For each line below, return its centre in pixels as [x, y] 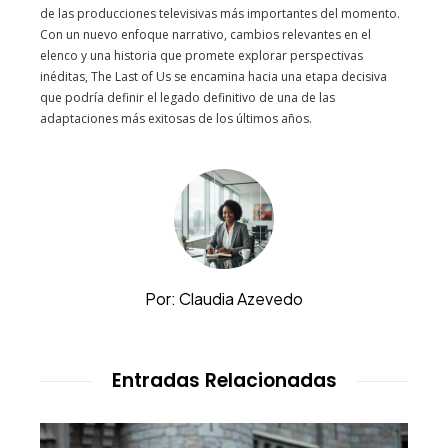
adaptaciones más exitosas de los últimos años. [176, 118]
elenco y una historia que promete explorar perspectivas [201, 55]
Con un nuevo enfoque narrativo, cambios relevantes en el [205, 34]
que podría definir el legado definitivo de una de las [187, 97]
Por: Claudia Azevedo [224, 298]
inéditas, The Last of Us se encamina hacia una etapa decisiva [213, 76]
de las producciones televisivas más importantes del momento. [220, 13]
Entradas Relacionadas [224, 380]
